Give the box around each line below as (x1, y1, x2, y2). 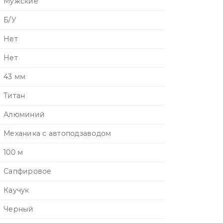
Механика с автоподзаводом (3, 129, 111, 138)
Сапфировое (3, 167, 52, 176)
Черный (3, 205, 34, 214)
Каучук (3, 186, 29, 195)
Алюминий (3, 110, 45, 119)
